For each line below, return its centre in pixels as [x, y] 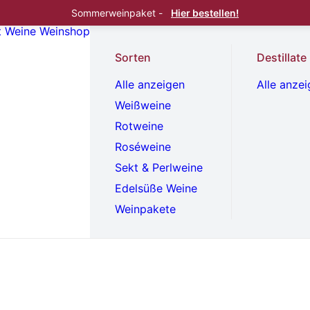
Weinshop [65, 31]
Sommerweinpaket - [118, 13]
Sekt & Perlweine [159, 167]
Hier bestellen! [205, 13]
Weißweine [143, 105]
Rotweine [139, 126]
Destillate [282, 57]
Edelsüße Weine [156, 188]
